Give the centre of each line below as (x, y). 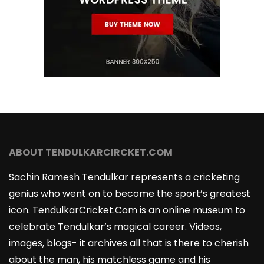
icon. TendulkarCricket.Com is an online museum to (127, 210)
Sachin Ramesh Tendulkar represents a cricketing (124, 177)
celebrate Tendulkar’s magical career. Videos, (115, 226)
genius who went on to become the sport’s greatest (130, 193)
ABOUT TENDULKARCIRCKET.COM (91, 152)
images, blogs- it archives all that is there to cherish (129, 243)
